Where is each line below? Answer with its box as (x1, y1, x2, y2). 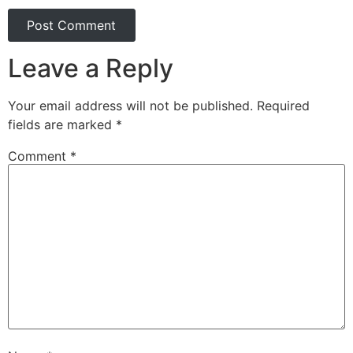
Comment (8, 147, 70, 164)
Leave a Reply (8, 52, 173, 84)
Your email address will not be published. (8, 97, 253, 113)
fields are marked (8, 116, 116, 132)
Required (257, 97, 310, 113)
